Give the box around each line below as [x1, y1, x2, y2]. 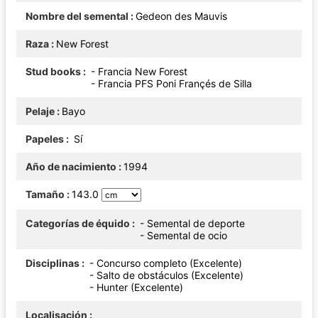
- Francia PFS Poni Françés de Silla [91, 77, 252, 89]
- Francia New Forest [91, 65, 187, 77]
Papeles [26, 132, 64, 145]
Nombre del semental [26, 9, 128, 22]
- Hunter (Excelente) [89, 280, 183, 293]
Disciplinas [26, 256, 79, 269]
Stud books [26, 65, 81, 77]
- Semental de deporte [140, 216, 245, 229]
